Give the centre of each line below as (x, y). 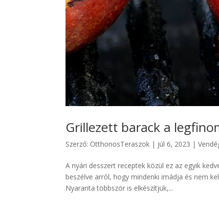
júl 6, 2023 (174, 144)
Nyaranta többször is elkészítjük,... (120, 188)
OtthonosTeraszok (120, 144)
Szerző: (78, 144)
